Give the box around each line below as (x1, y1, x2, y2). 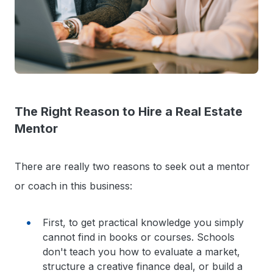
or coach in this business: (15, 179, 132, 192)
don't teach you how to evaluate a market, (43, 245, 241, 258)
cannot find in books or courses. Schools (43, 230, 235, 243)
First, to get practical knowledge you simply (43, 216, 244, 229)
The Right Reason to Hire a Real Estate (15, 104, 243, 119)
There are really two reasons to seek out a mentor (15, 160, 250, 172)
